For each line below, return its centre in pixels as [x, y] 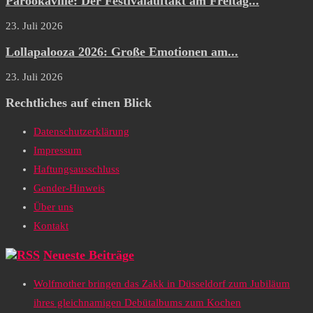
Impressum [58, 151]
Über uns [53, 207]
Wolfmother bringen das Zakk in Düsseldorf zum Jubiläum [162, 284]
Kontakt [51, 226]
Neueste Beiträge [89, 255]
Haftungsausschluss [77, 169]
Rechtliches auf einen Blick [79, 102]
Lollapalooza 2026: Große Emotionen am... [122, 51]
